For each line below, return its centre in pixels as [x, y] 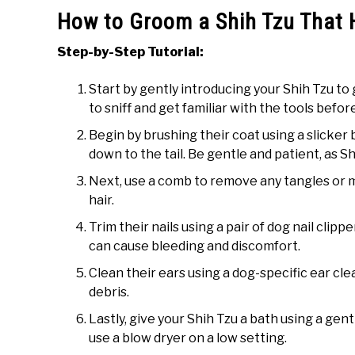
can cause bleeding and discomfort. [195, 246]
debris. [109, 292]
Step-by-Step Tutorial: [130, 52]
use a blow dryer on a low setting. [188, 338]
